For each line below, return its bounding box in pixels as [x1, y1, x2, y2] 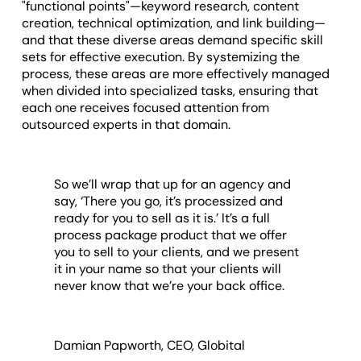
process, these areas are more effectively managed [22, 65, 330, 83]
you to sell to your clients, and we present [54, 243, 300, 261]
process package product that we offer [54, 226, 288, 244]
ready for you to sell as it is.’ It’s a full [54, 210, 271, 227]
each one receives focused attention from [22, 99, 270, 117]
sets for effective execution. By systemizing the [22, 48, 301, 66]
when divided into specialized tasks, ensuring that [22, 82, 319, 100]
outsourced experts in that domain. [22, 116, 231, 134]
